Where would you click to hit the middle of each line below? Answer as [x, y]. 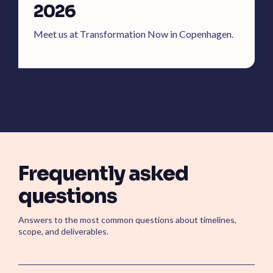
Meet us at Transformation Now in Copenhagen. [133, 34]
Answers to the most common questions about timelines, [127, 220]
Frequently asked [103, 174]
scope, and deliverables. [63, 232]
